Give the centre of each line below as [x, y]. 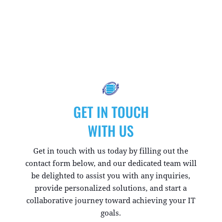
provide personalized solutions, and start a [111, 188]
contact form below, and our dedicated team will [111, 164]
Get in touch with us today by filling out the [111, 151]
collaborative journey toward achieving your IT [111, 201]
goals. [111, 213]
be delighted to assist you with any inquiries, [111, 176]
